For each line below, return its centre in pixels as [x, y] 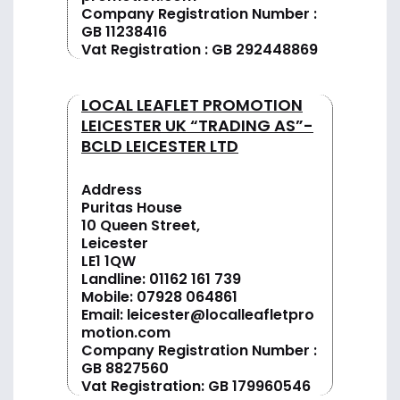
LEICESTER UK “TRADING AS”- [197, 125]
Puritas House [132, 207]
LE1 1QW [108, 261]
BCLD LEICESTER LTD [160, 146]
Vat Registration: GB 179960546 [196, 386]
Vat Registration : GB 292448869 [200, 49]
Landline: [115, 279]
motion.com [126, 332]
